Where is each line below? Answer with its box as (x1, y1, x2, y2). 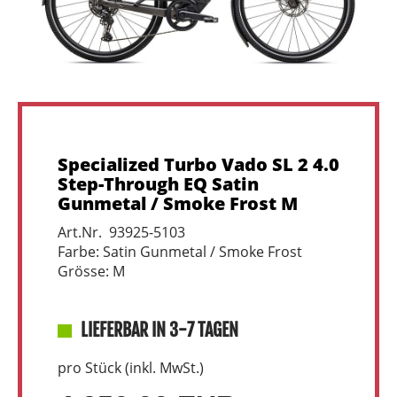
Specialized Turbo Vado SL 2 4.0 (58, 152, 339, 176)
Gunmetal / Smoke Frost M (58, 191, 298, 215)
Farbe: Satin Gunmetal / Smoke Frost (58, 241, 302, 261)
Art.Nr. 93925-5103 (58, 222, 185, 242)
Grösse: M (58, 261, 125, 281)
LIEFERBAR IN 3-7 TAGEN (81, 318, 238, 341)
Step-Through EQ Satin (58, 171, 259, 196)
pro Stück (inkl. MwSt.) (58, 357, 204, 378)
